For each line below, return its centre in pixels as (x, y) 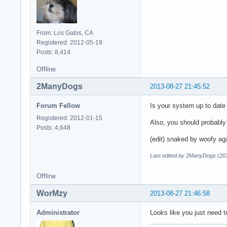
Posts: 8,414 (53, 52)
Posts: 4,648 (53, 127)
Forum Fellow (58, 105)
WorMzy (52, 193)
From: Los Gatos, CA (65, 33)
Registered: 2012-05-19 (69, 42)
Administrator (58, 212)
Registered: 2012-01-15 (69, 118)
